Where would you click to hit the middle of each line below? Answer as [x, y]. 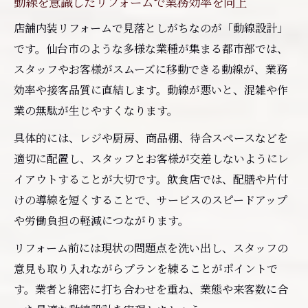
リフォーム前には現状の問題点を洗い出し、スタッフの [151, 247]
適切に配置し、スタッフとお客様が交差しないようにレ [151, 158]
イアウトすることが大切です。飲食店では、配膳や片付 [151, 179]
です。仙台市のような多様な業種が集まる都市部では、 [151, 48]
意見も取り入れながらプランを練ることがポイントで [146, 268]
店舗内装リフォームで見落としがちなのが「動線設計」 [151, 27]
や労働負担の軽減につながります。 [101, 220]
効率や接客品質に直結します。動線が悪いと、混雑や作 [151, 89]
